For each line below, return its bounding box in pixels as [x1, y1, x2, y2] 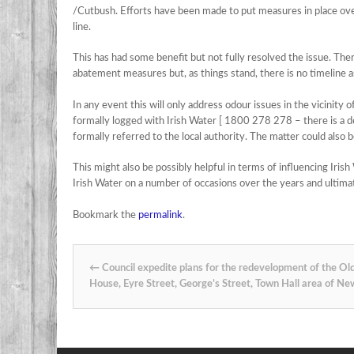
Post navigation [73, 247, 201, 266]
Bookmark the [73, 209, 138, 220]
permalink [138, 209, 183, 220]
